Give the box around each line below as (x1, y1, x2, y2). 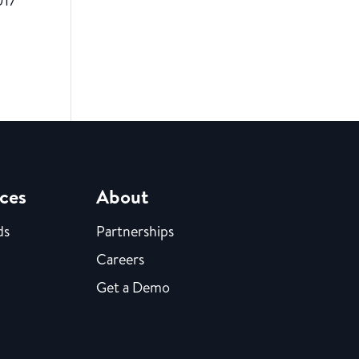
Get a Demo (96, 276, 171, 297)
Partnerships (96, 220, 175, 241)
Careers (96, 248, 145, 269)
